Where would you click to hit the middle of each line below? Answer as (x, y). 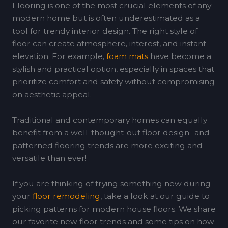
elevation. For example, (59, 56)
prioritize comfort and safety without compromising (113, 82)
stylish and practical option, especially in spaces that (113, 69)
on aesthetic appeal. (52, 95)
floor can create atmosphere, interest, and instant (109, 44)
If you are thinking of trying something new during (111, 183)
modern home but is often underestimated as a (106, 18)
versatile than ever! (49, 158)
